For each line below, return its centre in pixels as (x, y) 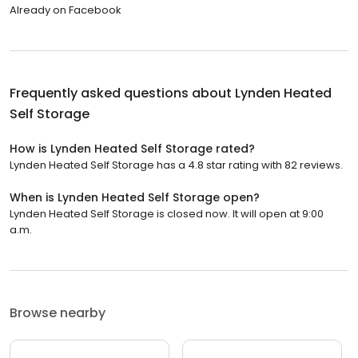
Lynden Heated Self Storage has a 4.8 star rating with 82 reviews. (176, 165)
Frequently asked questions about (122, 93)
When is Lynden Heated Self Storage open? (135, 197)
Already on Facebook (66, 10)
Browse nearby (58, 312)
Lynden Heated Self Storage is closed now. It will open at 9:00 (167, 213)
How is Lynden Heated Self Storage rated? (132, 148)
